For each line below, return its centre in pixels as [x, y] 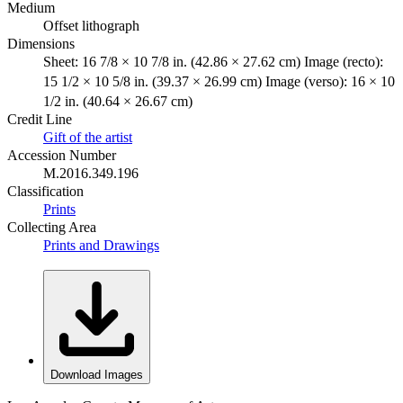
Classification [45, 191]
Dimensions [41, 43]
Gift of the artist [88, 137]
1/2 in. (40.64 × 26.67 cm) [118, 101]
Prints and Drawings [101, 245]
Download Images [97, 374]
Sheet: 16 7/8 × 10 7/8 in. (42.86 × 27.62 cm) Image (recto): [213, 61]
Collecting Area [52, 227]
